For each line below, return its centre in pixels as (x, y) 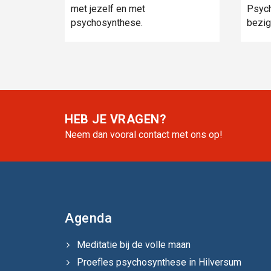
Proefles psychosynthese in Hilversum (159, 262)
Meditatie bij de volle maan (134, 244)
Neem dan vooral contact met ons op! (144, 134)
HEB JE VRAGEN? (116, 119)
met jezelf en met (108, 8)
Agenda (88, 218)
